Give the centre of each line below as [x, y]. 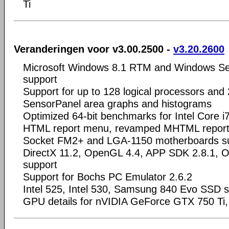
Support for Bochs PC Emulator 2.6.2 [108, 177]
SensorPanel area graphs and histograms [117, 104]
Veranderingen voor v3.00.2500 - [94, 49]
